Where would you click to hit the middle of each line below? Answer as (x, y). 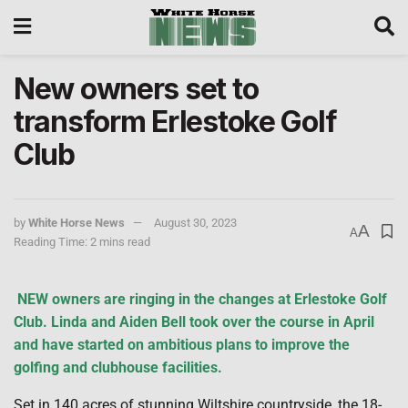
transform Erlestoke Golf (175, 122)
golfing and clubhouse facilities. (118, 367)
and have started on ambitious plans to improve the (182, 345)
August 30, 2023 (195, 223)
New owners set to (136, 89)
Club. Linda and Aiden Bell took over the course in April (194, 322)
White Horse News (76, 223)
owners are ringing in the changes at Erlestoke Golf (218, 299)
